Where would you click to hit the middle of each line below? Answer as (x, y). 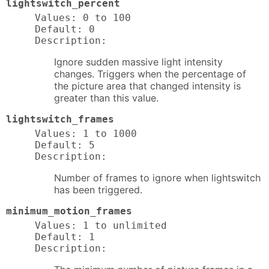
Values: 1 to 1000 (86, 134)
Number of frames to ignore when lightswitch (157, 178)
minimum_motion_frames (69, 211)
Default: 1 (65, 237)
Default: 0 (65, 29)
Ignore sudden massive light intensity (138, 62)
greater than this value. (106, 98)
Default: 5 (65, 145)
